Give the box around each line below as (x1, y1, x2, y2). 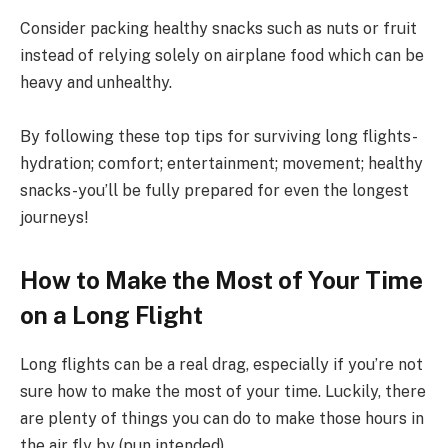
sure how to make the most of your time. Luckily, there (20, 382, 426, 402)
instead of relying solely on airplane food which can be (20, 46, 424, 66)
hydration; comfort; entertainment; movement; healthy (20, 154, 423, 174)
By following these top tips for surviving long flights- (20, 127, 418, 147)
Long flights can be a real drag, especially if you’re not (20, 355, 423, 375)
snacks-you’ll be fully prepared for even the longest (20, 181, 409, 201)
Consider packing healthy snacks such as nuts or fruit (20, 19, 417, 39)
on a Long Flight (20, 301, 203, 330)
